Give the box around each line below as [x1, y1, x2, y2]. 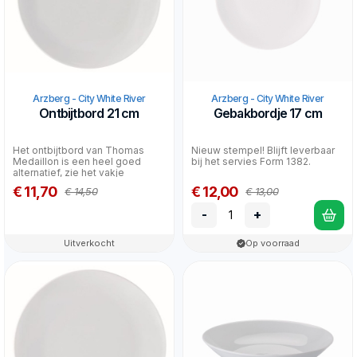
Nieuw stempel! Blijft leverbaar [191, 143, 335, 156]
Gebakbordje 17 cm [213, 104, 323, 121]
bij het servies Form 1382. [191, 155, 311, 167]
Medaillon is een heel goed [13, 155, 141, 167]
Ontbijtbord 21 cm [39, 104, 139, 121]
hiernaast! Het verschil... [13, 177, 124, 190]
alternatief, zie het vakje [13, 166, 124, 178]
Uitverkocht [64, 237, 115, 249]
